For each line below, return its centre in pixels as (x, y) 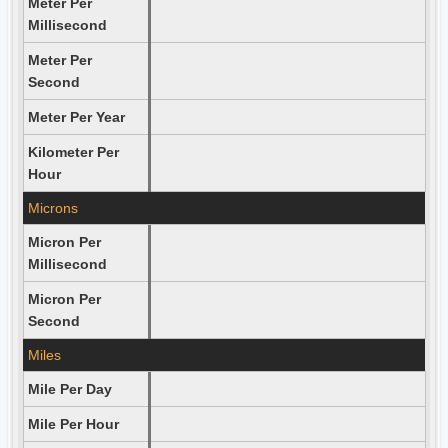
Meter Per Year (76, 117)
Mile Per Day (69, 389)
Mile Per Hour (73, 424)
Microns (52, 208)
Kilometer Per (73, 152)
